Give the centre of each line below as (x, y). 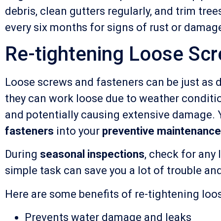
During (22, 154)
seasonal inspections (92, 154)
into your (78, 131)
